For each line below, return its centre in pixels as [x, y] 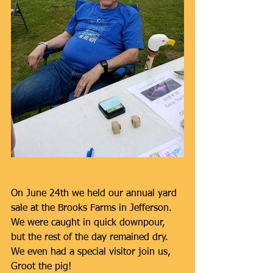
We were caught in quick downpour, [90, 223]
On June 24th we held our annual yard [95, 194]
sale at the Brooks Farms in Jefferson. [93, 208]
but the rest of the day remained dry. [91, 238]
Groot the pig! [41, 267]
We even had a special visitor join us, [92, 252]
